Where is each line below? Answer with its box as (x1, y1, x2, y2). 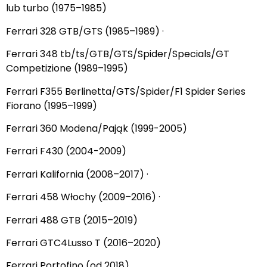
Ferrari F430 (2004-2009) (6, 144, 126, 159)
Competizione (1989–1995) (6, 61, 128, 76)
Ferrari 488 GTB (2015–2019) (6, 213, 138, 227)
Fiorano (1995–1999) (6, 98, 97, 113)
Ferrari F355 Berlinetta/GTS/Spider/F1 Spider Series (6, 84, 246, 98)
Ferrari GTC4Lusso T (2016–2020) (6, 235, 161, 250)
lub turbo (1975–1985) (6, 1, 107, 15)
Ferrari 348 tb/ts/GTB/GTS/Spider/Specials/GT (6, 47, 229, 61)
